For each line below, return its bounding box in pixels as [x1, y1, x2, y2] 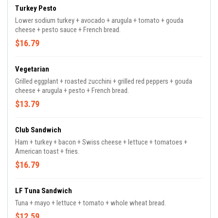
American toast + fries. [15, 147, 79, 156]
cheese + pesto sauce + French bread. [15, 25, 121, 34]
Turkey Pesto [15, 4, 56, 13]
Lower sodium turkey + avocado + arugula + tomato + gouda [15, 16, 183, 25]
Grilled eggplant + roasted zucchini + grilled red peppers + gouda [15, 77, 192, 86]
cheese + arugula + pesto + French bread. [15, 86, 129, 95]
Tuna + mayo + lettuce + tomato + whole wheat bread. [15, 199, 166, 207]
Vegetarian [15, 65, 49, 73]
